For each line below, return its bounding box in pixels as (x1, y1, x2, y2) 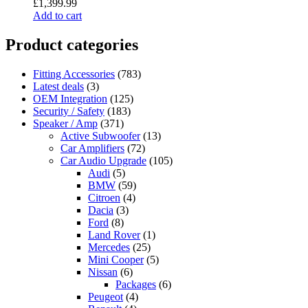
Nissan (88, 266, 118, 278)
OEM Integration (33, 93, 107, 105)
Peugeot (88, 291, 123, 303)
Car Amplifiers (60, 142, 124, 155)
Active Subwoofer (60, 130, 140, 142)
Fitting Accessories (33, 68, 115, 80)
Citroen (88, 192, 120, 204)
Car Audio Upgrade (60, 155, 146, 167)
